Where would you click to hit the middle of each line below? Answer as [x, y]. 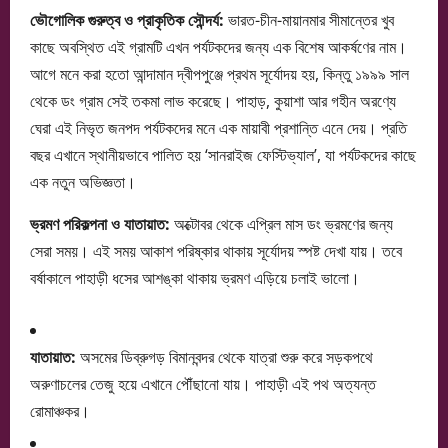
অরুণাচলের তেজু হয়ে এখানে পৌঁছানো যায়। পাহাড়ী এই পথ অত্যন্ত [203, 384]
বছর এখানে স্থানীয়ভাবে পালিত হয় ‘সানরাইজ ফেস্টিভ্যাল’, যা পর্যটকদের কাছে [223, 155]
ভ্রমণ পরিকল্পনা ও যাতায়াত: [100, 224]
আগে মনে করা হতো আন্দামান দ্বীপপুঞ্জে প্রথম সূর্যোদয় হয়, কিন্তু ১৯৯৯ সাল [219, 74]
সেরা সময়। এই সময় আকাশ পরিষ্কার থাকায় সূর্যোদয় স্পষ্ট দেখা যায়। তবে [216, 251]
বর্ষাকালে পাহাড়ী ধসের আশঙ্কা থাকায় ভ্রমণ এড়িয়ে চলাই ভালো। [195, 278]
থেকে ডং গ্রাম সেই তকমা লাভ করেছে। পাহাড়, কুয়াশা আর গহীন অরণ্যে [213, 101]
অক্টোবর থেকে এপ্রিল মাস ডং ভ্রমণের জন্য [281, 224]
